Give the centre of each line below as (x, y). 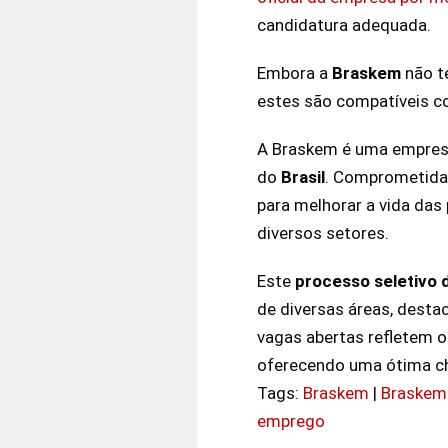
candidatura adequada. (344, 24)
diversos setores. (323, 232)
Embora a (294, 72)
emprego (291, 420)
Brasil (303, 176)
